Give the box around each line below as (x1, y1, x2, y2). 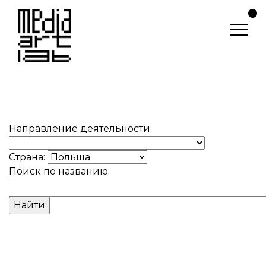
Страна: (9, 151, 47, 163)
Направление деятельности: (9, 123, 152, 134)
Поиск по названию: (9, 166, 110, 177)
